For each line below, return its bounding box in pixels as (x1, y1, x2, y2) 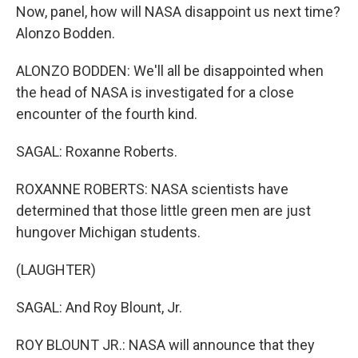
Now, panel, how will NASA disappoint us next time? (16, 3, 340, 20)
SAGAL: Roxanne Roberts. (16, 143, 177, 160)
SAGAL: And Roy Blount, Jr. (16, 299, 182, 316)
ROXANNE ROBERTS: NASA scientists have (16, 181, 288, 197)
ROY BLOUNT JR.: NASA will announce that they (16, 336, 315, 353)
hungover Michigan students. (16, 224, 201, 241)
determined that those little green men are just (16, 202, 311, 219)
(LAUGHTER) (16, 261, 96, 278)
